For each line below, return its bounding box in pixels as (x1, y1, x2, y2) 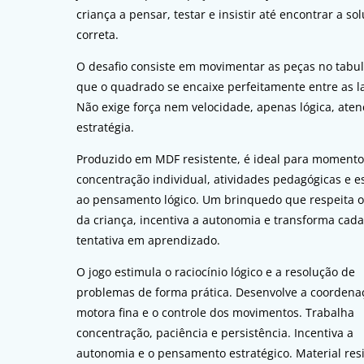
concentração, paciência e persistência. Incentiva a (76, 325, 354, 341)
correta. (76, 27, 119, 43)
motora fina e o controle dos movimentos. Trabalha (76, 305, 355, 321)
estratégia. (76, 119, 135, 136)
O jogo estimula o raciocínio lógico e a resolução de (76, 264, 356, 280)
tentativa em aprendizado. (76, 232, 221, 249)
